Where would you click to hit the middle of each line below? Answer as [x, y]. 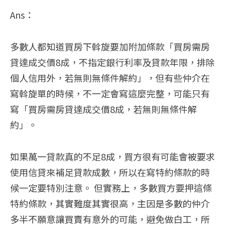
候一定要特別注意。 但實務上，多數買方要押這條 [111, 188]
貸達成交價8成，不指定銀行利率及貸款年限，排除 [112, 62]
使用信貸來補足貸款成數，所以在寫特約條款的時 [110, 172]
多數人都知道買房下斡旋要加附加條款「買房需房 [110, 47]
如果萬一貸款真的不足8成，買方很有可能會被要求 [112, 157]
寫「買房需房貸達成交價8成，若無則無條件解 [103, 109]
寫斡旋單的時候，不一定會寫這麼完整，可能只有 [110, 94]
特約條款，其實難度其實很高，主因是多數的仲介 [110, 204]
